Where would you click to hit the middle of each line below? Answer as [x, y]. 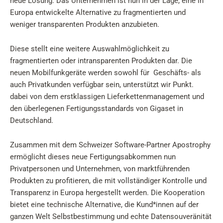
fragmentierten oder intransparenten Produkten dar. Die [101, 61]
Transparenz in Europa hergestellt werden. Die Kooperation [107, 193]
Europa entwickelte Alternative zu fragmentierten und [98, 12]
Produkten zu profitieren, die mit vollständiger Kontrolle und [108, 181]
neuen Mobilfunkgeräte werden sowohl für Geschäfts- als [106, 73]
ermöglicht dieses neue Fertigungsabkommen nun [93, 157]
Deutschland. [32, 120]
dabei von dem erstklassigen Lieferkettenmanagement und [107, 97]
